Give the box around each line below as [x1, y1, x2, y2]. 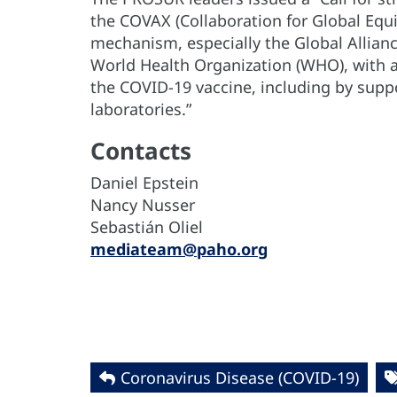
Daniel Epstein [90, 172, 198, 194]
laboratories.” [90, 98, 191, 121]
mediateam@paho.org [90, 238, 268, 261]
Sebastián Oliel [90, 216, 203, 238]
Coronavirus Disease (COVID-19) [121, 367, 359, 389]
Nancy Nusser [90, 194, 195, 216]
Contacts [90, 135, 191, 167]
